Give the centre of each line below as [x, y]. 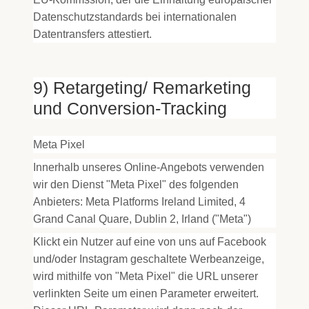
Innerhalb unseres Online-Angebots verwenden [149, 167]
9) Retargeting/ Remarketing [142, 88]
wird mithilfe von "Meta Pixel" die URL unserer [146, 276]
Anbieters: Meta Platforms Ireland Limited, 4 [139, 202]
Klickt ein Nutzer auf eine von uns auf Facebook [150, 242]
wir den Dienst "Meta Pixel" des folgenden [136, 185]
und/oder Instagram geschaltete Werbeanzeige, [149, 259]
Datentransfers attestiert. [92, 34]
